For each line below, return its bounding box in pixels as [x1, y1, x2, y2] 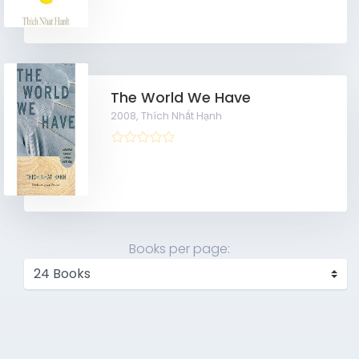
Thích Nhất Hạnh [141, 109, 223, 123]
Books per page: [129, 240, 230, 259]
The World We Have [111, 88, 252, 108]
